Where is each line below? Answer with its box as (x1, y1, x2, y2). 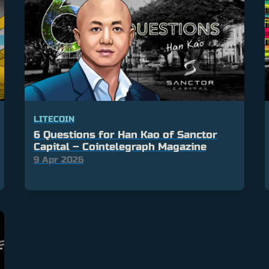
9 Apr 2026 (33, 154, 83, 166)
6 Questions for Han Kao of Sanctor (33, 128, 217, 142)
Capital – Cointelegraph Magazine (33, 141, 207, 154)
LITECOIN (33, 114, 74, 125)
